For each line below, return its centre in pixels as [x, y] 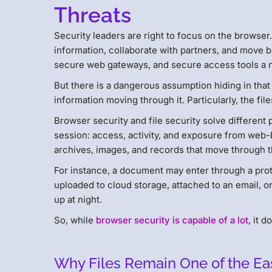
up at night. [80, 200]
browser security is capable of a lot [172, 220]
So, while [75, 220]
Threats [93, 15]
